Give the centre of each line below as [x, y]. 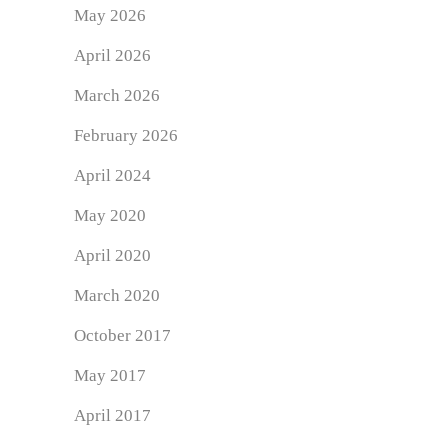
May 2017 [110, 375]
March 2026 [117, 95]
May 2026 [110, 15]
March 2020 [117, 295]
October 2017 [122, 335]
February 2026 [126, 135]
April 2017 [112, 415]
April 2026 [112, 55]
